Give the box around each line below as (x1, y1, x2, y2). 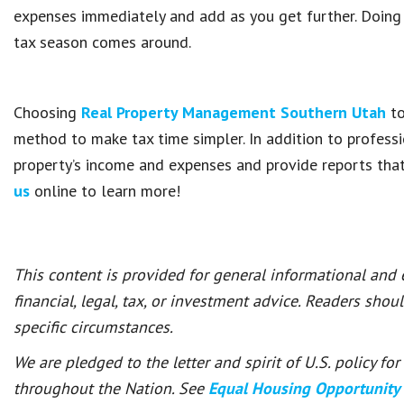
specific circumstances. (14, 317, 173, 337)
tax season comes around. (14, 32, 191, 52)
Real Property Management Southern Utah (81, 102, 386, 123)
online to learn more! (30, 180, 180, 201)
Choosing (14, 102, 81, 123)
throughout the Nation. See (14, 378, 208, 399)
